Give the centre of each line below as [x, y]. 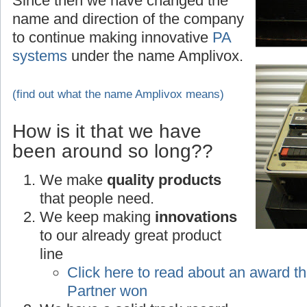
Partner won [107, 291]
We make [73, 180]
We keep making [97, 217]
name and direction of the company [128, 19]
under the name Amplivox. [155, 56]
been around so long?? [113, 151]
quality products [164, 180]
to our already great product [131, 235]
